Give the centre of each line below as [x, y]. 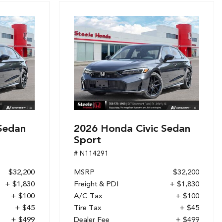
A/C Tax [88, 196]
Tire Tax [88, 208]
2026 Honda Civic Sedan [132, 128]
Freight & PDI [96, 184]
